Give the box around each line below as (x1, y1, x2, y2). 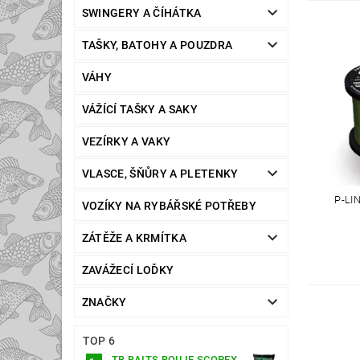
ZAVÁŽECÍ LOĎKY (81, 264, 174, 277)
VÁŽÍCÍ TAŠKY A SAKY (81, 103, 198, 117)
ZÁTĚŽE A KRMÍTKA (81, 231, 186, 245)
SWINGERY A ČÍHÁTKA (81, 6, 202, 20)
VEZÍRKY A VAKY (81, 135, 171, 149)
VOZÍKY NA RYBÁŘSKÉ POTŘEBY (81, 199, 257, 213)
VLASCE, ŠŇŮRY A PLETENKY (81, 167, 239, 181)
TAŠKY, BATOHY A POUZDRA (81, 39, 233, 52)
